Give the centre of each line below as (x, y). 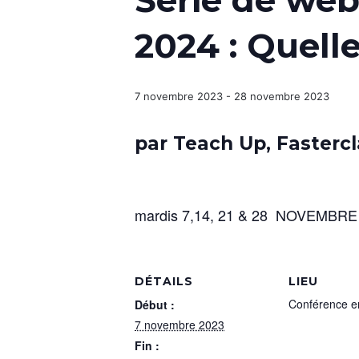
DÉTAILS (164, 282)
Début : (155, 305)
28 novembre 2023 (282, 96)
